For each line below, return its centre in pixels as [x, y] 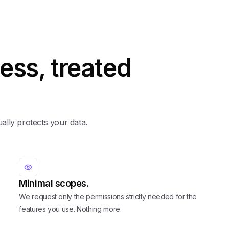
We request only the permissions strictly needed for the [108, 196]
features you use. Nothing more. [70, 209]
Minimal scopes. [54, 183]
